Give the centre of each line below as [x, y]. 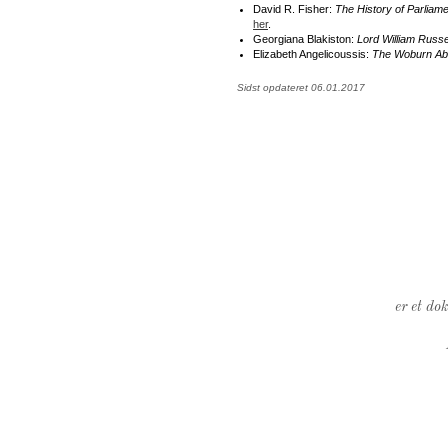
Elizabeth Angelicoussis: [312, 53]
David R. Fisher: [294, 8]
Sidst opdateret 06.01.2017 [301, 87]
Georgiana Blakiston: [305, 38]
